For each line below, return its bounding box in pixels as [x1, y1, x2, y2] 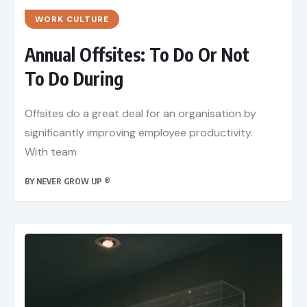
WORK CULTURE [35, 14, 109, 25]
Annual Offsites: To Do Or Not [25, 43, 249, 66]
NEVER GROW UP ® [36, 176, 110, 187]
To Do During [25, 67, 123, 90]
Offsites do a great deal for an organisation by [25, 106, 256, 121]
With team [25, 145, 77, 160]
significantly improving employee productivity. [25, 125, 253, 140]
